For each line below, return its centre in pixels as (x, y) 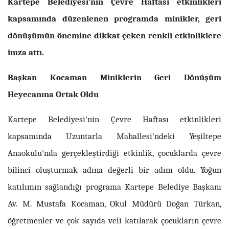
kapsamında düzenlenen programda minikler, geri (114, 18)
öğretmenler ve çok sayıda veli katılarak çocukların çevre (114, 220)
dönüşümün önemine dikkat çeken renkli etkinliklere (114, 35)
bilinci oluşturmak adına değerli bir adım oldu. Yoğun (114, 169)
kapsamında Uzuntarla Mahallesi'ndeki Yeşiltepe (114, 136)
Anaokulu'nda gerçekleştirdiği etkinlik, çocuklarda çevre (114, 153)
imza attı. (26, 52)
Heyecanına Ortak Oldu (53, 94)
